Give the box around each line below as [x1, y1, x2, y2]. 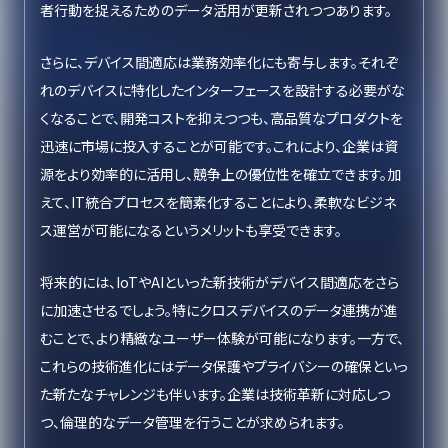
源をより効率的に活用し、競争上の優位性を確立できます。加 [40, 164, 401, 184]
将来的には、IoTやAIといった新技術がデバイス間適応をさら [40, 272, 399, 292]
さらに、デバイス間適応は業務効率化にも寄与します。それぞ [40, 52, 398, 72]
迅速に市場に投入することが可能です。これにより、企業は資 [40, 136, 398, 156]
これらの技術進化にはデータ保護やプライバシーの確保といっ [40, 356, 408, 376]
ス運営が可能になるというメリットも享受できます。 [40, 220, 342, 240]
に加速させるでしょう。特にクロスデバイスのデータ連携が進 [40, 300, 398, 320]
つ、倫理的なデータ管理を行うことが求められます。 [40, 412, 345, 432]
